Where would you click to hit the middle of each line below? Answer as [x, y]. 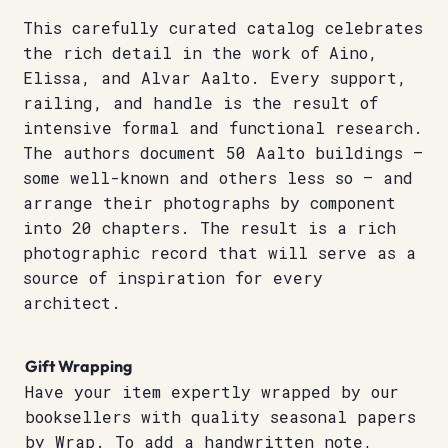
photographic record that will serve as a [219, 253]
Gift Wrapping [78, 365]
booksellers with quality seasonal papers [220, 416]
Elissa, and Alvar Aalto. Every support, [214, 78]
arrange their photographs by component [209, 203]
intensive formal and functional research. [222, 128]
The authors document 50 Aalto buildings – [222, 153]
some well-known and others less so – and [217, 178]
